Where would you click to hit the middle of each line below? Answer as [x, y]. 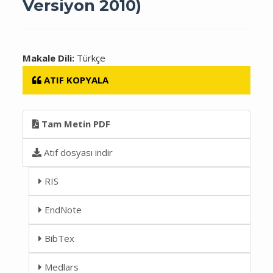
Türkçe [91, 58]
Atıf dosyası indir [77, 152]
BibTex [58, 238]
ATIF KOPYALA [76, 80]
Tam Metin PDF [75, 123]
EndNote [62, 209]
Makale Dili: [50, 58]
